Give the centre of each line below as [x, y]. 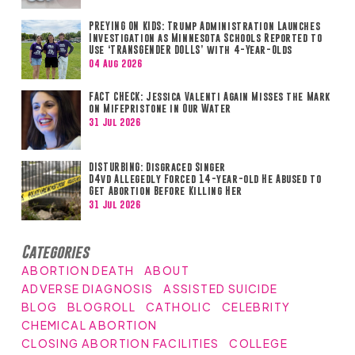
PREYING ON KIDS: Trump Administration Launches [205, 25]
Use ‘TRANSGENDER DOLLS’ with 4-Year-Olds [191, 49]
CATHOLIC [179, 306]
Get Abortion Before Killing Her [166, 190]
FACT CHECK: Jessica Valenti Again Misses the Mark [210, 96]
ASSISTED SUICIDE [221, 288]
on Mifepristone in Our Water [160, 108]
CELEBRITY [256, 306]
